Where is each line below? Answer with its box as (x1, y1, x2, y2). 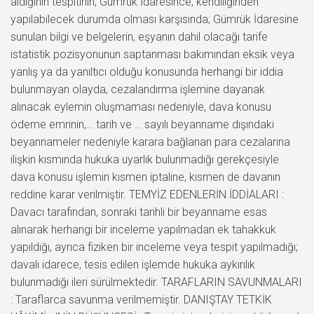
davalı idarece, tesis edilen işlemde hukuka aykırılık (11, 257, 255, 271)
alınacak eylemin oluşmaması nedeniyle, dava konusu (11, 100, 271, 114)
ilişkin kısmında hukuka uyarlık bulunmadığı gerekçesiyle (11, 152, 279, 166)
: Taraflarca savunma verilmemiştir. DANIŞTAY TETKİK (11, 292, 272, 306)
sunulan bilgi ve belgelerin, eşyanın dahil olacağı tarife (11, 29, 268, 43)
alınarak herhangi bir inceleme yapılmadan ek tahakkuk (11, 222, 276, 236)
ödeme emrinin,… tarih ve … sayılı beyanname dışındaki (11, 117, 274, 131)
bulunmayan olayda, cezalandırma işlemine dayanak (11, 82, 265, 96)
